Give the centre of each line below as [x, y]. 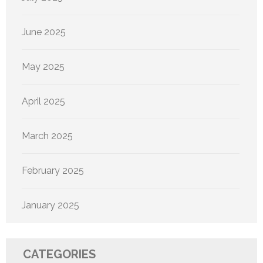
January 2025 [50, 205]
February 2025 [53, 170]
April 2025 [43, 101]
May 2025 [43, 66]
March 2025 [47, 136]
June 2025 [44, 32]
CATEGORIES [59, 254]
